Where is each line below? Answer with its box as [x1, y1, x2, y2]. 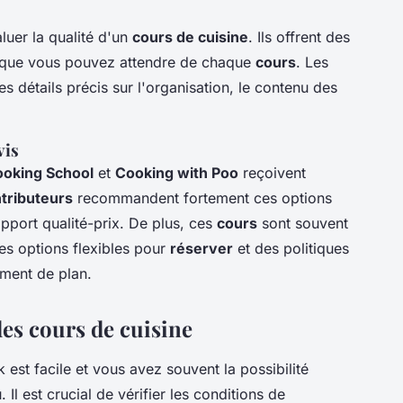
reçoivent [238, 163, 306, 182]
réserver [170, 238, 233, 257]
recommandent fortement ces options [73, 188, 332, 207]
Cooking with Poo [115, 163, 238, 182]
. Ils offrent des [248, 27, 350, 46]
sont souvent [257, 213, 348, 232]
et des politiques [233, 238, 349, 257]
